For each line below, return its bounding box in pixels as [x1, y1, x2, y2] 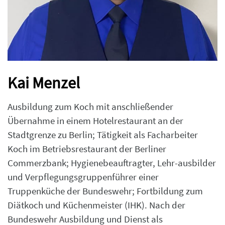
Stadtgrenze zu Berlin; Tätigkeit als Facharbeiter [8, 129, 198, 141]
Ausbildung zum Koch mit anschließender [8, 101, 173, 113]
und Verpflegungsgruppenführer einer [8, 171, 159, 183]
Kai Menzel [8, 73, 80, 93]
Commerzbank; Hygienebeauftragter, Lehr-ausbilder [8, 157, 216, 169]
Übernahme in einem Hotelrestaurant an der [8, 115, 183, 127]
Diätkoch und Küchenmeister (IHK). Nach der [8, 199, 185, 211]
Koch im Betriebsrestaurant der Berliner [8, 143, 166, 155]
